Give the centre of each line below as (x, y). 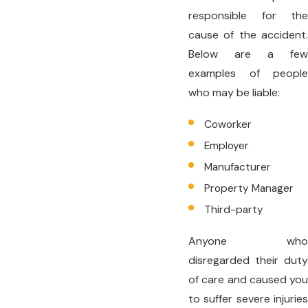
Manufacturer (238, 167)
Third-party (234, 210)
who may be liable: (234, 93)
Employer (227, 146)
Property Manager (249, 189)
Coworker (228, 124)
